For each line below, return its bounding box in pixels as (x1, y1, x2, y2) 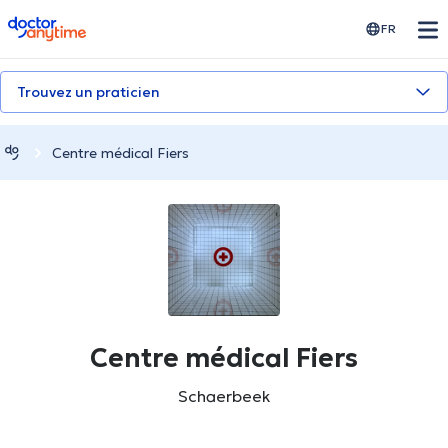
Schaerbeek (178, 386, 270, 407)
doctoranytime (7, 14, 120, 34)
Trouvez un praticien (17, 83, 160, 101)
